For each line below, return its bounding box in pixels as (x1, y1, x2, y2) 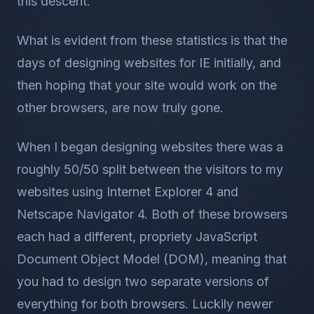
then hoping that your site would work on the (17, 78, 277, 93)
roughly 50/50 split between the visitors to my (17, 162, 283, 177)
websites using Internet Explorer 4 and (17, 184, 238, 199)
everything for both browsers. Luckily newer (17, 296, 273, 311)
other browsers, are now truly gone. (17, 100, 224, 115)
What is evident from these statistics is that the (17, 33, 287, 48)
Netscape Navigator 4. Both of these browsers (17, 207, 287, 221)
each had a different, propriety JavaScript (17, 229, 257, 244)
